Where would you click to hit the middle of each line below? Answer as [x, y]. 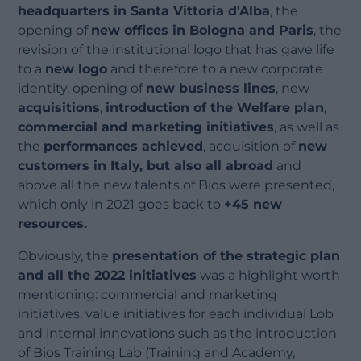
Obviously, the [65, 256]
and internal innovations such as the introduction [178, 334]
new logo [77, 69]
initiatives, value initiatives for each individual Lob [176, 314]
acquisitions [59, 108]
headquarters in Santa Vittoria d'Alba [144, 11]
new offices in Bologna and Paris [203, 31]
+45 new [253, 205]
